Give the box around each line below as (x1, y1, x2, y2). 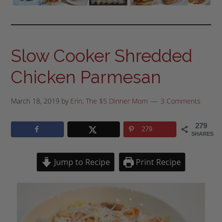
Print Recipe (133, 157, 181, 168)
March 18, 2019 (11, 96, 60, 106)
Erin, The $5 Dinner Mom (70, 96, 148, 106)
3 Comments (161, 96, 201, 106)
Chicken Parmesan (11, 66, 162, 87)
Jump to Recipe (52, 157, 110, 168)
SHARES (191, 130, 214, 137)
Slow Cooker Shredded (11, 45, 193, 66)
